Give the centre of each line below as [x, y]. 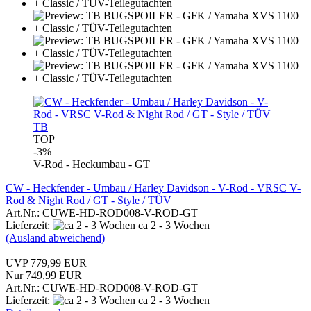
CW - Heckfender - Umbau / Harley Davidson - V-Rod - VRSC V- [153, 187]
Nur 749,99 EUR [44, 275]
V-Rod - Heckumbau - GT [92, 164]
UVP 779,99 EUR [46, 262]
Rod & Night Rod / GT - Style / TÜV [89, 200]
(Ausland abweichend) [55, 237]
